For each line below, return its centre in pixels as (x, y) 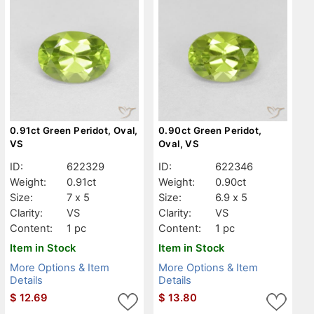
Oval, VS (179, 143)
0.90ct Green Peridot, (210, 130)
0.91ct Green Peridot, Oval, (74, 130)
